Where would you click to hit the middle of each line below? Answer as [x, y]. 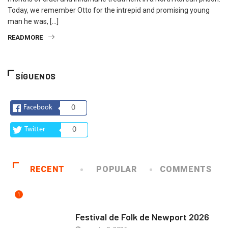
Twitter [35, 130]
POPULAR [117, 169]
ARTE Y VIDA [93, 207]
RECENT [47, 169]
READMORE [25, 38]
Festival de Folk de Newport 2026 [142, 217]
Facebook [38, 108]
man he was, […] [33, 22]
